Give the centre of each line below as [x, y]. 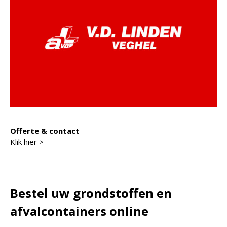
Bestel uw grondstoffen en [91, 193]
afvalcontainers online [79, 211]
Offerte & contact [45, 130]
